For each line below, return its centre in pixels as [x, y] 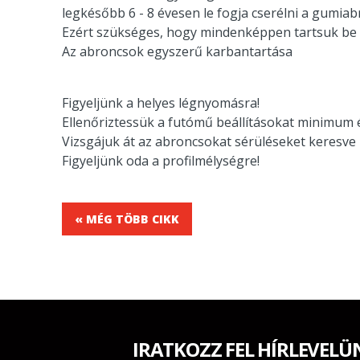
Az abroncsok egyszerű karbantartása [177, 51]
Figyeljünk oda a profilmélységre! [161, 160]
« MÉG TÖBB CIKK [127, 219]
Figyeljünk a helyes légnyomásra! [161, 102]
